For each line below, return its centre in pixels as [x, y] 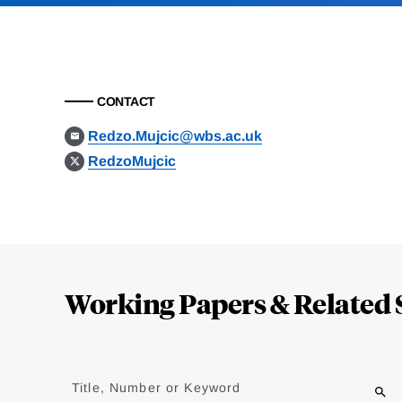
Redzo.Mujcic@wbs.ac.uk [175, 136]
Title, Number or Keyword [157, 388]
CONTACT [126, 102]
